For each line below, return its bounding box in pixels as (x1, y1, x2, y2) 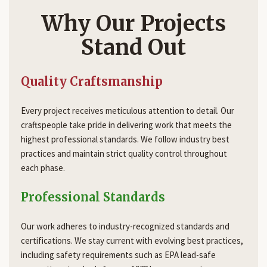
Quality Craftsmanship (21, 74, 163, 89)
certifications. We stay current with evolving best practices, (21, 235, 243, 247)
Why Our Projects (41, 10, 226, 38)
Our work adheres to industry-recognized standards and (21, 221, 229, 232)
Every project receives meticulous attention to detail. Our (21, 105, 234, 117)
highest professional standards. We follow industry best (21, 133, 229, 145)
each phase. (21, 162, 65, 174)
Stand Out (81, 34, 186, 61)
